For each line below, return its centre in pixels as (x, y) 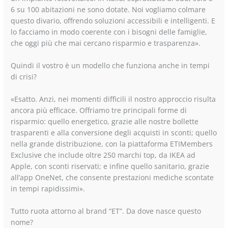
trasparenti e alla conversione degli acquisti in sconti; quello (114, 132)
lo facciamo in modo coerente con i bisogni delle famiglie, (109, 32)
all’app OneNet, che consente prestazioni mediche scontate (112, 177)
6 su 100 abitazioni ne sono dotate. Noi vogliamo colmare (108, 10)
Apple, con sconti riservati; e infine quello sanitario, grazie (110, 166)
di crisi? (24, 77)
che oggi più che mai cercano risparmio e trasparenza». (106, 43)
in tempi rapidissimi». (48, 188)
